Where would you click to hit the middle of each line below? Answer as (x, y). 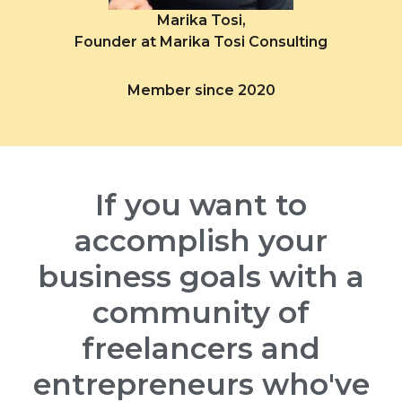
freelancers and (201, 348)
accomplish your (201, 240)
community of (201, 312)
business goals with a (201, 276)
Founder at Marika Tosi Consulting (201, 42)
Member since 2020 (201, 90)
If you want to (201, 205)
